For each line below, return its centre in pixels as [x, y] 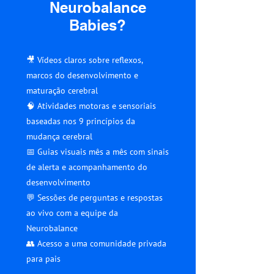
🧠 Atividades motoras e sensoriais [91, 106]
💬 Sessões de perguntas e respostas [94, 198]
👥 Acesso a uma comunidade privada [96, 243]
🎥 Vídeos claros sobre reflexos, [84, 60]
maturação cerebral [62, 91]
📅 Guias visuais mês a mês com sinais [98, 152]
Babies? [98, 25]
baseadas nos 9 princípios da [81, 121]
